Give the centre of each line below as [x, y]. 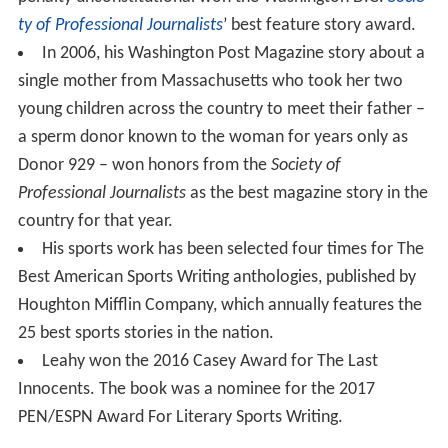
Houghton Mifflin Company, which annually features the [219, 305]
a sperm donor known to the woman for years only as [212, 137]
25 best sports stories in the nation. [145, 333]
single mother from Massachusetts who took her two [210, 81]
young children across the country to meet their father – [221, 109]
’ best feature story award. [319, 25]
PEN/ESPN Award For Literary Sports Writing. [180, 417]
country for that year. [95, 221]
